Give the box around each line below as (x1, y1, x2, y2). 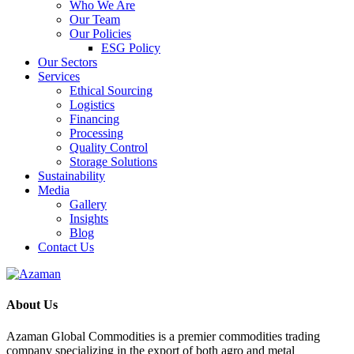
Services (38, 70, 80, 83)
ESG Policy (101, 41, 160, 55)
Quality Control (70, 141, 148, 154)
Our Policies (70, 27, 131, 40)
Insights (70, 212, 108, 225)
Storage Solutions (70, 155, 157, 168)
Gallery (70, 198, 107, 211)
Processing (70, 126, 123, 140)
